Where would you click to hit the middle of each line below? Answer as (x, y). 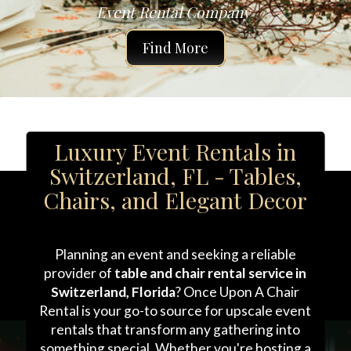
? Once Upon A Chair (238, 292)
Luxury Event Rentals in (175, 151)
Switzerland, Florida (114, 292)
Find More (175, 48)
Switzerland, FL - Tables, (175, 175)
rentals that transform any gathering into (175, 329)
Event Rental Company (175, 12)
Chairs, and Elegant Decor (175, 200)
